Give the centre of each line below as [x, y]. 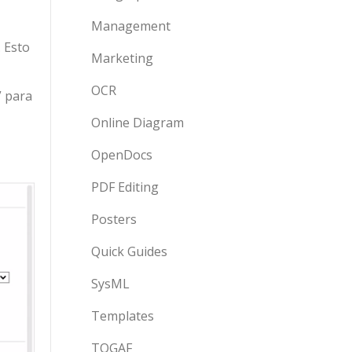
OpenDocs [122, 155]
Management [131, 26]
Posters [114, 219]
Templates [123, 316]
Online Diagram [137, 123]
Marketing [122, 58]
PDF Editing [125, 187]
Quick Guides [129, 251]
